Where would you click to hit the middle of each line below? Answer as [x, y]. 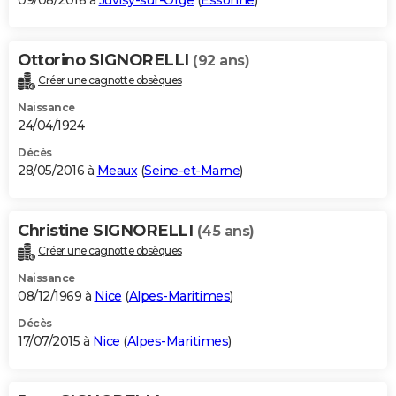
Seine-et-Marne [192, 171]
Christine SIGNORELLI [107, 231]
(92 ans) [221, 61]
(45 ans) [225, 232]
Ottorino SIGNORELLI [105, 61]
